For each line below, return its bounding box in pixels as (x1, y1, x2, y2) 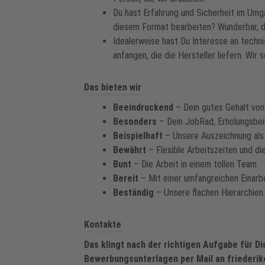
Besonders (113, 116, 159, 127)
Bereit (113, 173, 138, 184)
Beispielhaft (113, 130, 163, 141)
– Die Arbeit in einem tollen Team (131, 159, 257, 170)
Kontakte (84, 219, 121, 230)
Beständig (113, 187, 154, 198)
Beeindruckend (113, 102, 173, 113)
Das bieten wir (84, 82, 141, 93)
